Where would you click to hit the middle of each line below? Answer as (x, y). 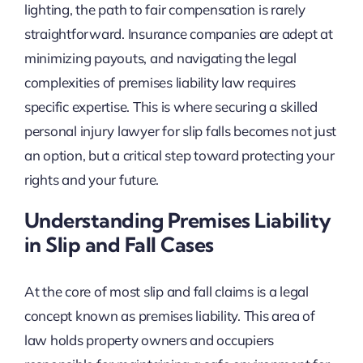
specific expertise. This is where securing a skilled (171, 107)
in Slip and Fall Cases (119, 245)
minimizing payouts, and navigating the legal (160, 58)
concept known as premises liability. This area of (169, 315)
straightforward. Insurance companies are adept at (178, 34)
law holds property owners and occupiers (149, 340)
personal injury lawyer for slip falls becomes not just (180, 131)
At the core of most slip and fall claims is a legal (166, 291)
